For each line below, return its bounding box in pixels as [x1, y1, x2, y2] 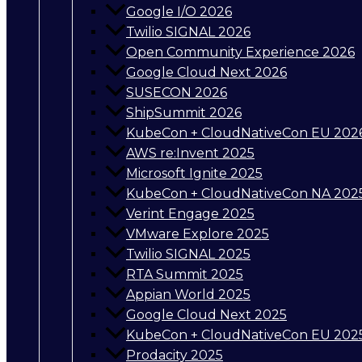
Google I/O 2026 [126, 4, 232, 20]
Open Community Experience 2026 [126, 44, 355, 61]
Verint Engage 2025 [126, 206, 255, 222]
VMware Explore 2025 [126, 226, 269, 242]
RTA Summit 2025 [126, 267, 243, 283]
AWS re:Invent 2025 [126, 145, 255, 162]
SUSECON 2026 [126, 85, 227, 101]
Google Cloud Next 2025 [126, 307, 287, 323]
